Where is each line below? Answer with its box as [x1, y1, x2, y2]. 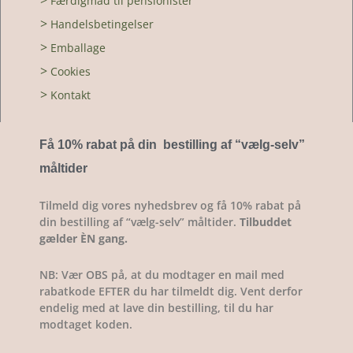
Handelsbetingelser [50, 17, 154, 32]
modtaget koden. [39, 316, 132, 332]
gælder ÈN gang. [39, 231, 128, 247]
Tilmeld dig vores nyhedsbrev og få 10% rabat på [39, 198, 301, 214]
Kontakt [50, 87, 91, 103]
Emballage [50, 40, 106, 56]
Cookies [50, 64, 91, 80]
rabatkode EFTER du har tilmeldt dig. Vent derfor [39, 283, 303, 299]
